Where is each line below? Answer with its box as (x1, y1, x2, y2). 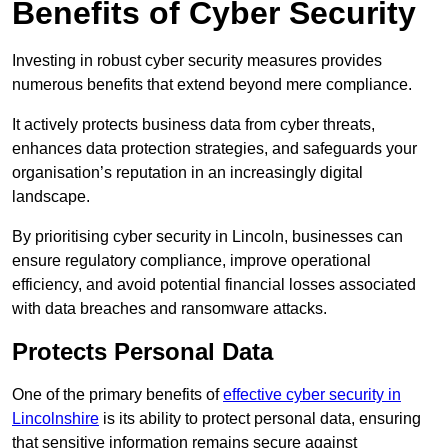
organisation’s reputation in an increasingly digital (12, 164, 363, 182)
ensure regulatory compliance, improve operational (12, 252, 371, 270)
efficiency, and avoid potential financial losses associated (12, 276, 416, 294)
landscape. (12, 188, 90, 206)
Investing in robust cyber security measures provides (12, 52, 382, 70)
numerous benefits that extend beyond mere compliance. (12, 76, 412, 94)
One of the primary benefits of (12, 386, 223, 404)
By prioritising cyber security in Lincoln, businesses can (12, 228, 403, 246)
